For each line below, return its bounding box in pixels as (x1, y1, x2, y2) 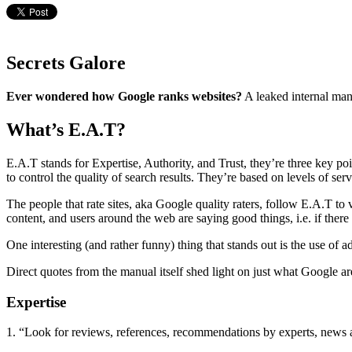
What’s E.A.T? (6, 119, 126, 140)
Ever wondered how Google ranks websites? (6, 90, 242, 104)
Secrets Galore (6, 53, 126, 74)
